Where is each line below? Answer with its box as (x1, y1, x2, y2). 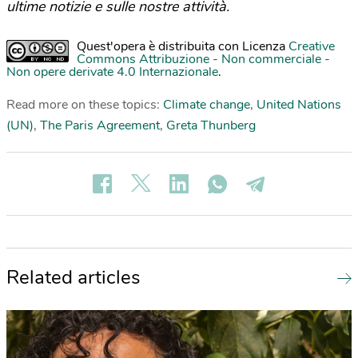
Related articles (6, 265, 141, 291)
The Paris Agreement (40, 117, 160, 135)
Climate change (163, 96, 250, 114)
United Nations (257, 96, 341, 114)
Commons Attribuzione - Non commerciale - (77, 50, 330, 69)
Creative (288, 38, 335, 56)
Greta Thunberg (166, 117, 256, 135)
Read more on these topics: (6, 96, 163, 114)
